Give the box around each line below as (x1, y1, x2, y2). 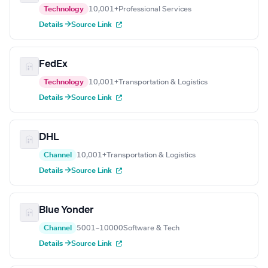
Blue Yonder (39, 205, 94, 215)
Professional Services (118, 5, 191, 13)
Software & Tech (123, 224, 179, 232)
